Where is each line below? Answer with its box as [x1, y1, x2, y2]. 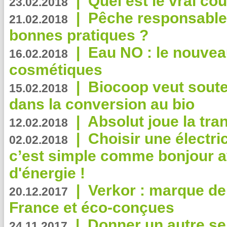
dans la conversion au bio [9, 96, 195, 112]
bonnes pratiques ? [9, 27, 148, 44]
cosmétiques [9, 61, 102, 78]
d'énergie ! [9, 165, 85, 181]
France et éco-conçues [9, 199, 174, 216]
